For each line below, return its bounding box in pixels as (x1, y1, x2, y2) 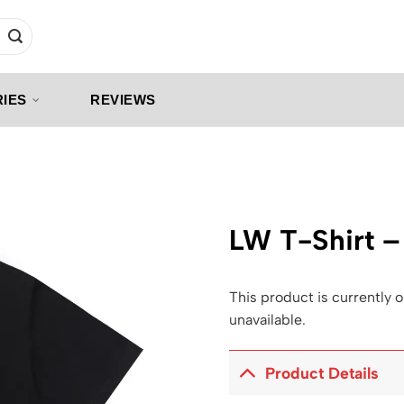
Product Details (265, 363, 380, 382)
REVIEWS (90, 92, 156, 107)
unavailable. (229, 311, 306, 329)
